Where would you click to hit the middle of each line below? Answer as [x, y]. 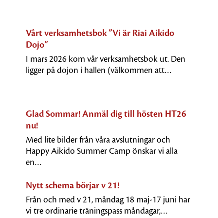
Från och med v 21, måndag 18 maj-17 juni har [108, 200]
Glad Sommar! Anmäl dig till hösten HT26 [106, 114]
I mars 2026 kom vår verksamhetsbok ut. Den [105, 59]
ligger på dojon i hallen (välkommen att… [99, 71]
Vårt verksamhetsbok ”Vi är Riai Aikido [100, 34]
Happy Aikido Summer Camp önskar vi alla [101, 151]
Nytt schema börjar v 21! [72, 186]
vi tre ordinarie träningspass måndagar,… [97, 211]
